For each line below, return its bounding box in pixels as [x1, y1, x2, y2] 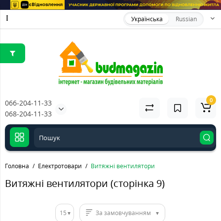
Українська [131, 15, 163, 24]
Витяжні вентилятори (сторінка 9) [5, 176, 165, 190]
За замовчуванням [96, 209, 151, 218]
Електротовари [38, 161, 82, 170]
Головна [5, 161, 29, 170]
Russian [176, 15, 197, 24]
